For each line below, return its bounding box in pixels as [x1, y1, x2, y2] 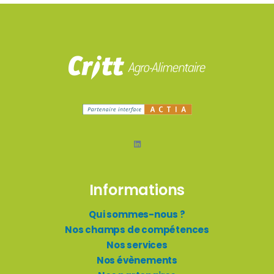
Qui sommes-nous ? [89, 208, 185, 221]
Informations [89, 180, 185, 200]
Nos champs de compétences [65, 223, 209, 236]
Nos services [106, 239, 168, 251]
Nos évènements [96, 254, 178, 267]
